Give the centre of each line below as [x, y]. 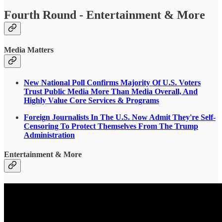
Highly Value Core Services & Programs [91, 101]
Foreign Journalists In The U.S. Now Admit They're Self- [120, 117]
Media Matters [29, 50]
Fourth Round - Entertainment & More [105, 15]
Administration [49, 135]
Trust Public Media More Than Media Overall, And [111, 92]
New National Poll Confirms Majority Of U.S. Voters [112, 83]
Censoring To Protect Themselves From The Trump [111, 126]
